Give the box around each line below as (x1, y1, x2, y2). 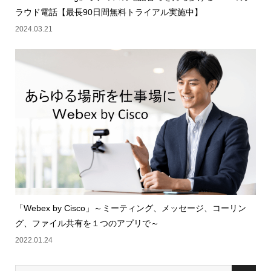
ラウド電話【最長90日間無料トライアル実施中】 (15, 7, 203, 18)
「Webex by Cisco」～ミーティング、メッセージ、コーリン (15, 203, 246, 214)
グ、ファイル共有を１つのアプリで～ (15, 218, 159, 229)
